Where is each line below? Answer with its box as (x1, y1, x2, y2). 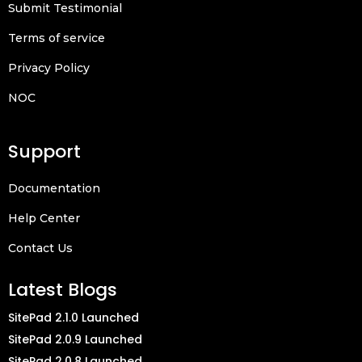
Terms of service (8, 31, 105, 46)
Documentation (8, 181, 100, 196)
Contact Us (8, 241, 73, 256)
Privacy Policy (8, 61, 90, 76)
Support (8, 138, 81, 164)
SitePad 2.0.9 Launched (8, 330, 142, 347)
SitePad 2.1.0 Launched (8, 309, 139, 326)
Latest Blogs (8, 276, 117, 302)
